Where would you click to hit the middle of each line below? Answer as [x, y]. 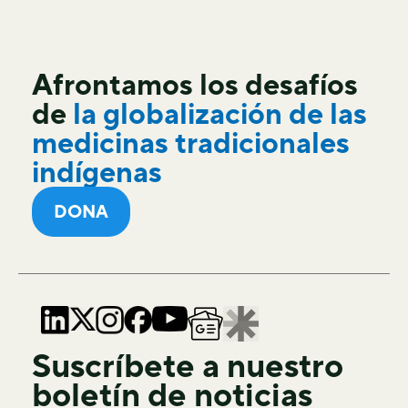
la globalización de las [220, 114]
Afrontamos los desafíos [195, 85]
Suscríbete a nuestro [188, 366]
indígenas [97, 172]
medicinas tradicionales [191, 143]
